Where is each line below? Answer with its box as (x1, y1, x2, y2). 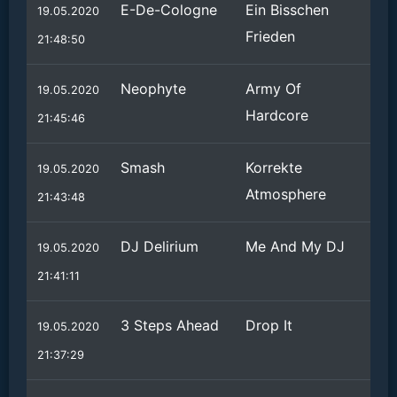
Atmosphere (245, 185, 326, 203)
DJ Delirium (121, 237, 198, 255)
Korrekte (245, 159, 302, 176)
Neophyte (121, 80, 186, 97)
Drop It (245, 316, 292, 334)
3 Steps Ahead (121, 316, 219, 334)
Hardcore (245, 106, 308, 124)
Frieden (245, 27, 295, 45)
